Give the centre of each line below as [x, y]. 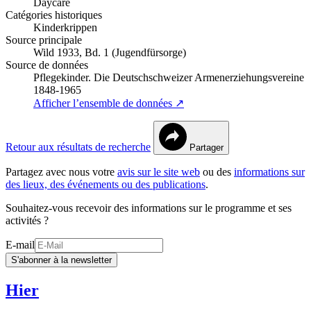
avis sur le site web [159, 172]
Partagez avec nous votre [61, 172]
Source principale [44, 40]
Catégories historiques [54, 15]
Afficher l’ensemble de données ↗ [109, 103]
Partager [207, 148]
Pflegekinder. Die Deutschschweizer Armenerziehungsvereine [169, 78]
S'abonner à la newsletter [61, 260]
